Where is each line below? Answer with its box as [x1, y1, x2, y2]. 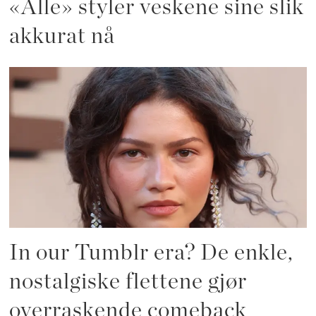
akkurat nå [9, 25, 116, 48]
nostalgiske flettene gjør [9, 270, 248, 293]
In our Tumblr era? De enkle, [9, 241, 294, 264]
